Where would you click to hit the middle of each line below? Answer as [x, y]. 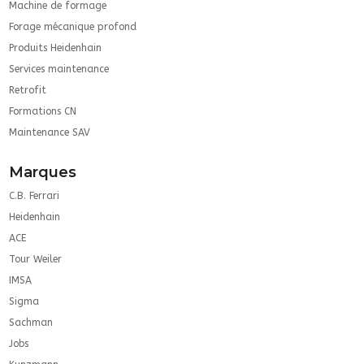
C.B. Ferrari [35, 195]
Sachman [31, 322]
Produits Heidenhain [56, 48]
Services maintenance [59, 69]
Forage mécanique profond [73, 26]
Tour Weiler [36, 259]
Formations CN [43, 111]
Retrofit [28, 90]
